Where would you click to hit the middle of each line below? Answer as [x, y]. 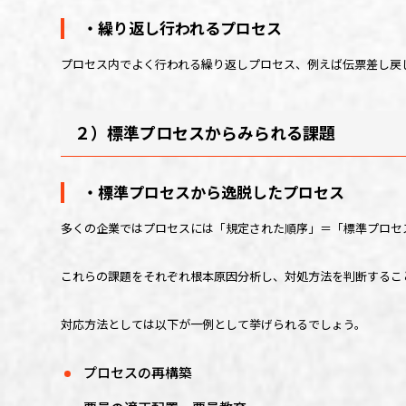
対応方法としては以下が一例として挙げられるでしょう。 [214, 324]
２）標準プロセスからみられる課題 [205, 132]
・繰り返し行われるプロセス [183, 27]
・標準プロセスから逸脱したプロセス [214, 191]
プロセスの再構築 [138, 372]
